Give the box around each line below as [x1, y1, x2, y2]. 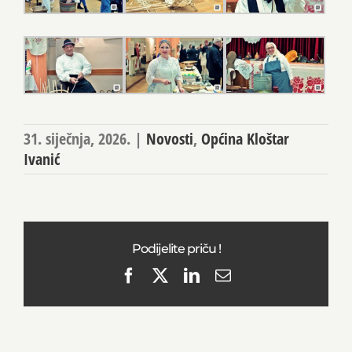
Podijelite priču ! [131, 241, 221, 257]
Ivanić [24, 148, 60, 170]
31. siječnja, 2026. [24, 128, 130, 150]
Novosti [146, 128, 193, 150]
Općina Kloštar [201, 128, 289, 150]
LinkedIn [199, 266, 257, 284]
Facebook [136, 266, 197, 284]
